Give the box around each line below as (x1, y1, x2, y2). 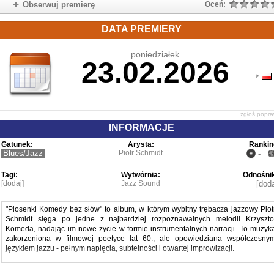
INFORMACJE (108, 122, 174, 133)
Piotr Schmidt (119, 149, 163, 157)
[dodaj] (1, 179, 24, 188)
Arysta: (127, 140, 154, 149)
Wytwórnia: (121, 171, 160, 179)
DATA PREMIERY (101, 24, 182, 34)
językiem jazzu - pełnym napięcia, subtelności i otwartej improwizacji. (6, 244, 234, 253)
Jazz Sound (121, 179, 160, 188)
